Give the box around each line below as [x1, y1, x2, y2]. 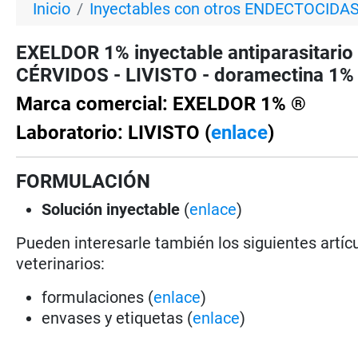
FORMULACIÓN [16, 169, 151, 193]
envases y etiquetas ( [42, 308, 193, 328]
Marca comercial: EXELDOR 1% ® [16, 92, 307, 115]
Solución [42, 199, 103, 219]
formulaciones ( [42, 287, 154, 307]
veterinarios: [16, 253, 105, 273]
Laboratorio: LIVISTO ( [16, 121, 212, 144]
